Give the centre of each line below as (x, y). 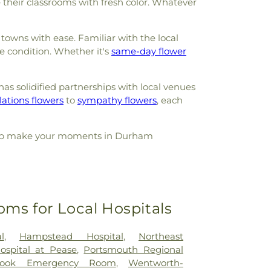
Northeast (161, 236)
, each (170, 100)
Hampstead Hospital (71, 236)
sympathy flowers (117, 100)
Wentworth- (156, 263)
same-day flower (149, 51)
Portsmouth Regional (133, 249)
